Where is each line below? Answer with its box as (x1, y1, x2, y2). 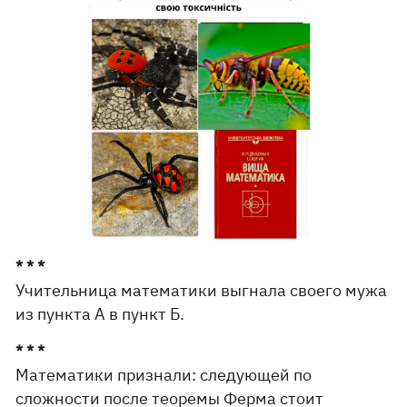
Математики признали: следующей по (15, 364, 313, 386)
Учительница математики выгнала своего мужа (15, 280, 388, 302)
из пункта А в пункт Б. (15, 303, 185, 325)
